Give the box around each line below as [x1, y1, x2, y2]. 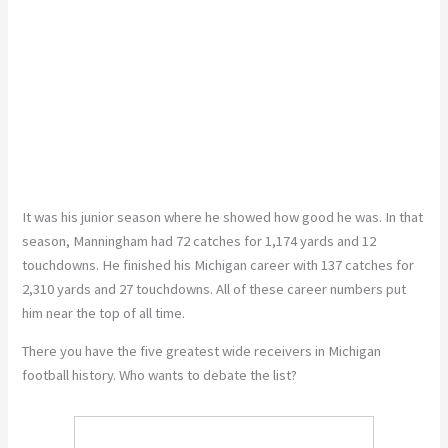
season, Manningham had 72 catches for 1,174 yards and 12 [22, 231, 377, 250]
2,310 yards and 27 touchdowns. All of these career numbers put [22, 279, 407, 298]
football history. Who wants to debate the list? [22, 366, 298, 385]
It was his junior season [22, 207, 165, 226]
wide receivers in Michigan [219, 342, 382, 361]
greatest [166, 342, 220, 361]
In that [385, 207, 424, 226]
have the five [82, 342, 167, 361]
